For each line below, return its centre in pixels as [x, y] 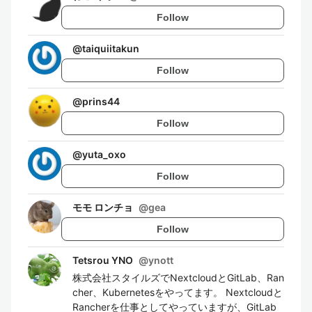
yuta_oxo [104, 154]
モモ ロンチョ [103, 207]
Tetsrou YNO [103, 260]
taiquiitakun [111, 48]
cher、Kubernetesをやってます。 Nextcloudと [178, 292]
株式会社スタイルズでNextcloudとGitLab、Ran [178, 278]
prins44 [101, 101]
